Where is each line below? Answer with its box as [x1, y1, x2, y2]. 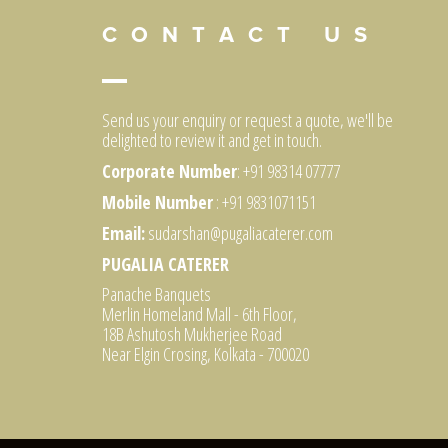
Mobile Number [102, 189, 213, 214]
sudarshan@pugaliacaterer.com [148, 220, 333, 245]
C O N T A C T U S [102, 24, 371, 47]
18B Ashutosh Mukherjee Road [102, 322, 282, 347]
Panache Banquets [102, 282, 211, 307]
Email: [102, 220, 145, 245]
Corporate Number [102, 159, 237, 184]
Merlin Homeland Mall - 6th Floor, [102, 302, 297, 327]
